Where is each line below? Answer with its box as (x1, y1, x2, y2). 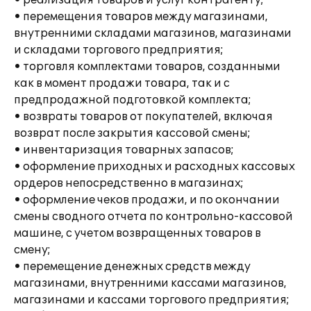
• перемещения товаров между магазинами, (14, 10, 268, 24)
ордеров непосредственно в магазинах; (14, 176, 244, 190)
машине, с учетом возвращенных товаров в (14, 226, 261, 240)
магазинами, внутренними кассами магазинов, (14, 276, 287, 290)
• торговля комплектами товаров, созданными (14, 60, 280, 74)
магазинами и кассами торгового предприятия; (14, 293, 289, 307)
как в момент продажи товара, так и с (14, 76, 230, 90)
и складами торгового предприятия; (14, 43, 224, 57)
